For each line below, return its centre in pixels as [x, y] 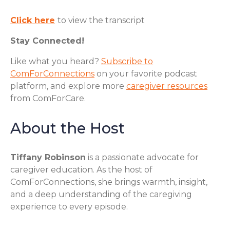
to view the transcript [101, 20]
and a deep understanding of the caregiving [101, 195]
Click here [33, 20]
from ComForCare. [48, 98]
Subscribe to [127, 61]
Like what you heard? [56, 61]
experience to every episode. [69, 207]
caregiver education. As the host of [81, 170]
